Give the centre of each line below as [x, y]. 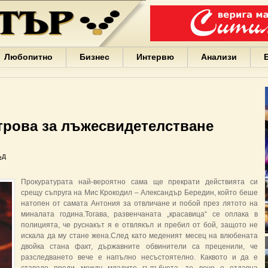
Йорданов [182, 124]
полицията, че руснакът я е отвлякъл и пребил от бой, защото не [139, 225]
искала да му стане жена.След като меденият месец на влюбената [139, 236]
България [181, 16]
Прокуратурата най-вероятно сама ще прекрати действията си [139, 182]
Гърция [173, 177]
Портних [176, 37]
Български [184, 156]
